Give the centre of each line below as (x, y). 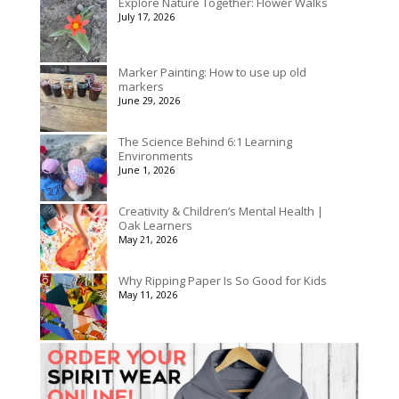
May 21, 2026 (147, 239)
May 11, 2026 (147, 294)
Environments (155, 155)
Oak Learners (155, 225)
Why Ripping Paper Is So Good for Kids (222, 280)
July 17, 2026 (146, 16)
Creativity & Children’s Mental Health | (220, 211)
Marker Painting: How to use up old (212, 72)
